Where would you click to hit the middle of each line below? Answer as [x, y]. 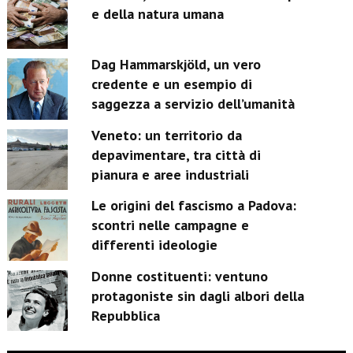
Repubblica [126, 315]
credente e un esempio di [172, 84]
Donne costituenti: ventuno [180, 276]
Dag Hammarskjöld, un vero [176, 65]
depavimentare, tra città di [176, 154]
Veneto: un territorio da [167, 135]
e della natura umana [158, 14]
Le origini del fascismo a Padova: [194, 206]
